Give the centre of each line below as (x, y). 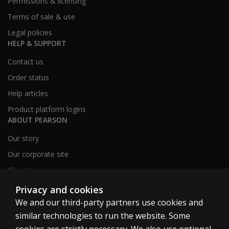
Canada (32, 221)
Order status (28, 77)
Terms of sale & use (41, 17)
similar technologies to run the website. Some (103, 216)
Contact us (26, 62)
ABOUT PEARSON (38, 120)
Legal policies (30, 32)
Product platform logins (47, 109)
